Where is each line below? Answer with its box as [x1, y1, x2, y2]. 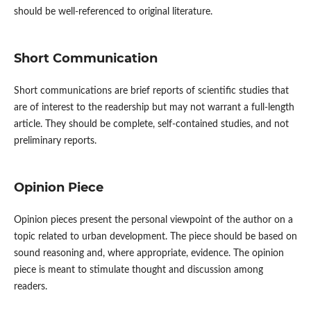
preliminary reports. [13, 135, 96, 146]
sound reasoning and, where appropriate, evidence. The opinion [13, 248, 284, 258]
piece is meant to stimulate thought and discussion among [13, 264, 263, 275]
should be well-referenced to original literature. [13, 6, 212, 17]
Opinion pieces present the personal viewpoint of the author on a [13, 215, 293, 225]
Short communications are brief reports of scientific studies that [13, 85, 289, 96]
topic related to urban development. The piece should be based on [13, 231, 297, 242]
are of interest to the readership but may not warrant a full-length [13, 102, 294, 112]
